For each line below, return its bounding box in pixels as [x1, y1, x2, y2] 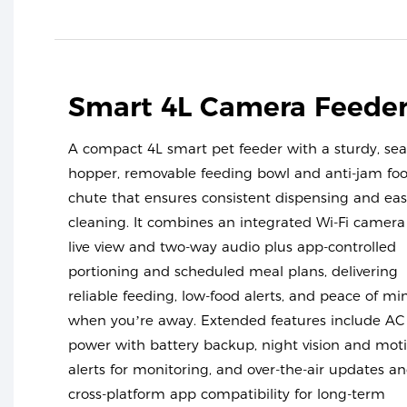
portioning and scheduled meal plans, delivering [68, 262, 398, 280]
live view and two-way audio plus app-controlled [68, 237, 396, 255]
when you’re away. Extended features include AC [68, 311, 405, 329]
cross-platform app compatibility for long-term [68, 384, 385, 402]
